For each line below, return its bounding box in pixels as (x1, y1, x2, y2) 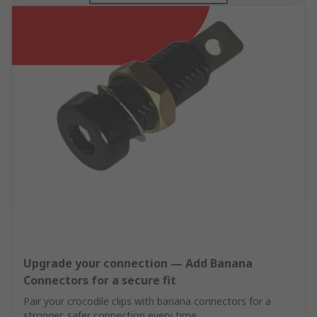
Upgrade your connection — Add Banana (23, 255, 253, 272)
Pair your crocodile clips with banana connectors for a (23, 294, 271, 309)
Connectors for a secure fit (23, 272, 176, 289)
